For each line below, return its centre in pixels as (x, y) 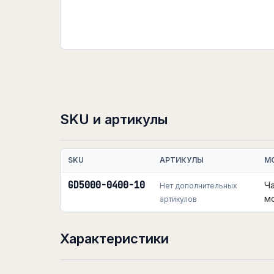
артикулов (178, 199)
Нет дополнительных (198, 186)
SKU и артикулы (114, 119)
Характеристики (114, 239)
